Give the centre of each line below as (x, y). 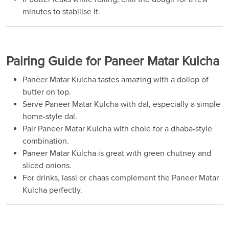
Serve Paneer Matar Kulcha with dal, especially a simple (121, 105)
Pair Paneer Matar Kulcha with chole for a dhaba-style (117, 129)
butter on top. (47, 92)
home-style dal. (50, 117)
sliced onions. (47, 166)
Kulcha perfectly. (52, 190)
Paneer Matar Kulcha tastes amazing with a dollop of (116, 80)
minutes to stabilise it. (61, 12)
